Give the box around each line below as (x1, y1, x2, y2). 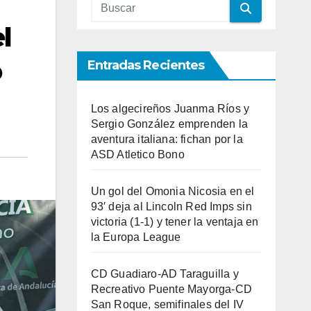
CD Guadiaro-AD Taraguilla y (90, 268, 239, 280)
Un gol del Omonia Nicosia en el (90, 185, 255, 197)
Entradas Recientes (87, 58, 205, 73)
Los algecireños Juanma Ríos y (90, 103, 250, 115)
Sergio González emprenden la (90, 118, 249, 130)
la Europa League (90, 231, 181, 243)
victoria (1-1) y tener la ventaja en (90, 216, 259, 228)
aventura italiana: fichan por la (90, 133, 243, 145)
